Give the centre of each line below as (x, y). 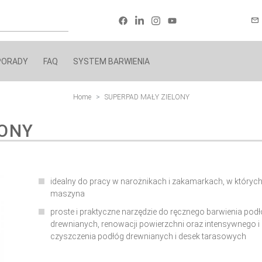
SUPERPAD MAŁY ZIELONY (147, 97)
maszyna (67, 194)
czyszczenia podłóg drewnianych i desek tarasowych (148, 236)
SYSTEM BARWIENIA (111, 61)
